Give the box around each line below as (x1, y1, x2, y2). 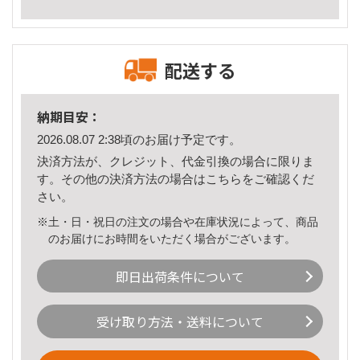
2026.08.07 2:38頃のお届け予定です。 (37, 133, 241, 147)
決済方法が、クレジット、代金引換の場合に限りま (37, 153, 314, 168)
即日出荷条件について (116, 266, 244, 286)
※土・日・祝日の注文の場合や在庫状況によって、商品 (37, 215, 318, 228)
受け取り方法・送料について (96, 312, 264, 332)
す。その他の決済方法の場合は (37, 171, 206, 186)
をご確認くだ (242, 171, 314, 186)
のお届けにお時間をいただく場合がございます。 (48, 231, 297, 245)
